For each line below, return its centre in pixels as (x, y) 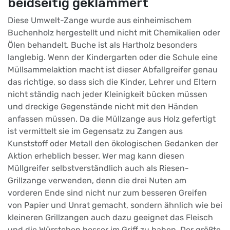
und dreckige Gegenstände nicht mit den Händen (103, 107)
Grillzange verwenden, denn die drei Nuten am (97, 181)
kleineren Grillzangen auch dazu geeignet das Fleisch (110, 218)
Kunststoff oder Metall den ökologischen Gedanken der (113, 144)
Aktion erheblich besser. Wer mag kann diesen (96, 156)
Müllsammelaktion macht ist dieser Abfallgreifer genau (113, 70)
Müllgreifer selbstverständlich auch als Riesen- (98, 168)
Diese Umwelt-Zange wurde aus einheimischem (100, 21)
